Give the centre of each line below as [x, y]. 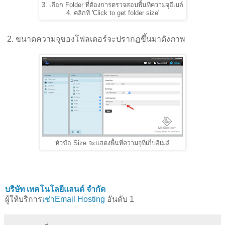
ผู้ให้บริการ [24, 199]
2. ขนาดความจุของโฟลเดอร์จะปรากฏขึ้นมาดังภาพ [95, 39]
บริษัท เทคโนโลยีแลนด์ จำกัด [55, 189]
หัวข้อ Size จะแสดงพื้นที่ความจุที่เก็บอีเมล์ [113, 143]
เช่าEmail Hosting [74, 199]
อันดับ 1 [120, 199]
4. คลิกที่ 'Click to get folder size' [113, 13]
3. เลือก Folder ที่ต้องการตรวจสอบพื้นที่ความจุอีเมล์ [113, 5]
